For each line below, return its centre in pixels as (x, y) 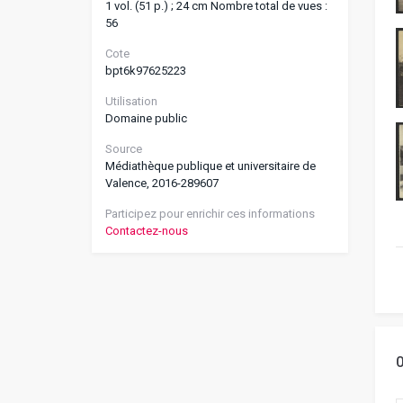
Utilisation (131, 101)
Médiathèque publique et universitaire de (210, 166)
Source (124, 149)
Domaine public (146, 118)
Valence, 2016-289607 (162, 183)
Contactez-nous (147, 231)
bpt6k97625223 (146, 71)
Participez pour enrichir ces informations (210, 214)
